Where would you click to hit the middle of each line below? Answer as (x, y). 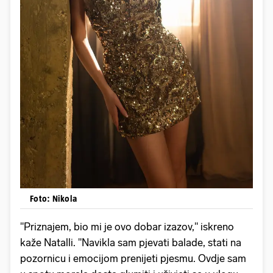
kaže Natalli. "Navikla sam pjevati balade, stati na (131, 243)
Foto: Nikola (53, 199)
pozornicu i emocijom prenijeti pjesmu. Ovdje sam (133, 259)
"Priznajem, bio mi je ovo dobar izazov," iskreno (127, 227)
